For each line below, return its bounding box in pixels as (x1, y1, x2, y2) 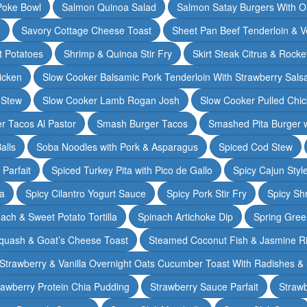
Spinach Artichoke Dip (138, 209, 233, 223)
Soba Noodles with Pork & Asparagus (36, 139, 198, 153)
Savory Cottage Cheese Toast (21, 23, 151, 37)
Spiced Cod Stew (219, 139, 293, 153)
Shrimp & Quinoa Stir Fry (63, 46, 172, 60)
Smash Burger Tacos (96, 116, 188, 130)
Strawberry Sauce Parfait (150, 279, 258, 293)
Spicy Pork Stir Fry (167, 186, 247, 200)
